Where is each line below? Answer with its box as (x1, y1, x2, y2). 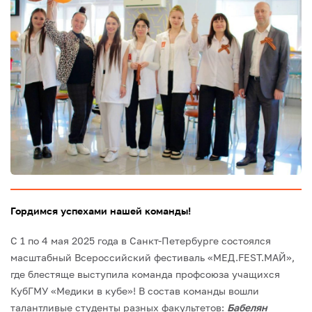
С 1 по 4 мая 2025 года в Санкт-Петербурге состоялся (10, 235, 271, 247)
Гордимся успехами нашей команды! (10, 205, 191, 217)
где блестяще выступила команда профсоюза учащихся (10, 268, 280, 281)
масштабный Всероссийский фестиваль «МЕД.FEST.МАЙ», (10, 251, 295, 264)
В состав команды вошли (136, 285, 259, 297)
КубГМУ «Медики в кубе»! (10, 285, 136, 297)
